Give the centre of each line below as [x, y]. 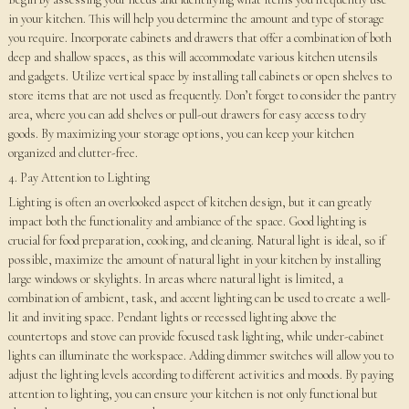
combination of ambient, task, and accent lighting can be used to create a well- [199, 298]
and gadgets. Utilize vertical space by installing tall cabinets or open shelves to [199, 76]
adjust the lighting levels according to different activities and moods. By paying [200, 375]
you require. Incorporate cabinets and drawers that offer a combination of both [199, 38]
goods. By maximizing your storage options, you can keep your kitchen [181, 134]
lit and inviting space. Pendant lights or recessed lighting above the [172, 317]
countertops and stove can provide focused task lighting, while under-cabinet [196, 336]
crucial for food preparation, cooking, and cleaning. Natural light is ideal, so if [196, 241]
